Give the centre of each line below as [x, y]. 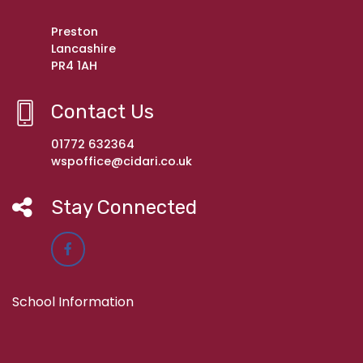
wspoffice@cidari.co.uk [122, 162]
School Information [73, 302]
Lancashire [83, 49]
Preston [75, 32]
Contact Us [102, 112]
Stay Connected [124, 208]
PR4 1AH [74, 66]
